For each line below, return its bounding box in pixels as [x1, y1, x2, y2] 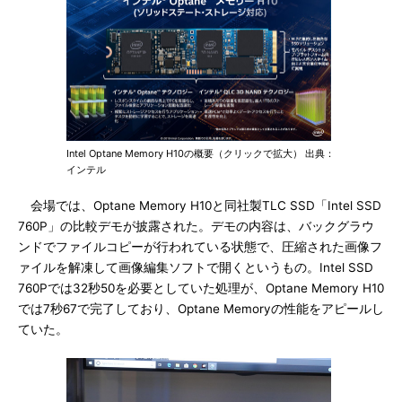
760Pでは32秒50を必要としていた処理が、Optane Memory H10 [18, 281, 384, 295]
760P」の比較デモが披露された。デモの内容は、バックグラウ [18, 219, 374, 233]
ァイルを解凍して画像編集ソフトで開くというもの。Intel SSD [18, 260, 373, 275]
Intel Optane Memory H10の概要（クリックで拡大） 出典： [66, 147, 335, 160]
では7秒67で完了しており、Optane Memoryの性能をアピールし [18, 301, 384, 316]
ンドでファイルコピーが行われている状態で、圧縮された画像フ [18, 240, 382, 254]
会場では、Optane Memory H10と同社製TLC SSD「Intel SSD [18, 198, 381, 213]
